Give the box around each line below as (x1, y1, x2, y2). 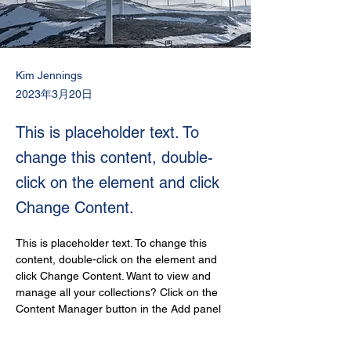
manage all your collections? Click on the (16, 286, 221, 299)
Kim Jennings (16, 69, 82, 81)
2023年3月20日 (16, 88, 92, 100)
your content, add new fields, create (16, 335, 196, 348)
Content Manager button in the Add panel (16, 302, 224, 315)
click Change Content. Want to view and (16, 270, 214, 282)
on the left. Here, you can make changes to (16, 319, 232, 331)
